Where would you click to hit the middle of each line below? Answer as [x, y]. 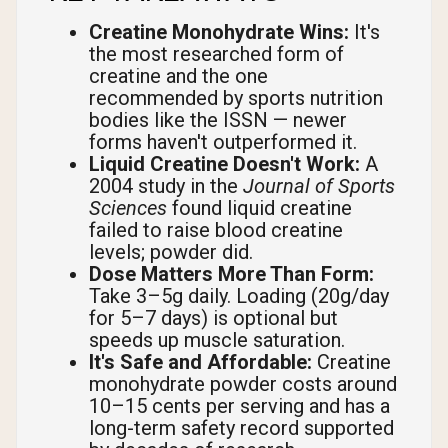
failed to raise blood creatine [216, 230]
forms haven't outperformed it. [223, 142]
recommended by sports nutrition [236, 98]
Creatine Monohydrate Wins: [219, 32]
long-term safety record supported [241, 428]
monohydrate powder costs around [243, 384]
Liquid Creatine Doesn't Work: [224, 164]
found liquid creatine [259, 208]
